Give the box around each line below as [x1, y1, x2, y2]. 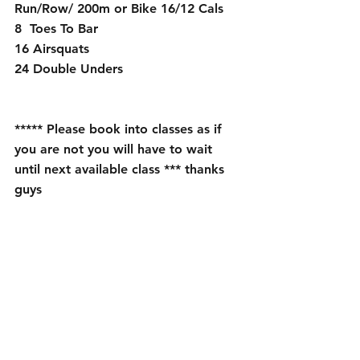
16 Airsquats [14, 40, 89, 56]
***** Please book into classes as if [14, 121, 226, 137]
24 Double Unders [14, 60, 127, 76]
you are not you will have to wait [14, 141, 216, 157]
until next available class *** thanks [14, 161, 228, 177]
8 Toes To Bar [14, 20, 98, 36]
